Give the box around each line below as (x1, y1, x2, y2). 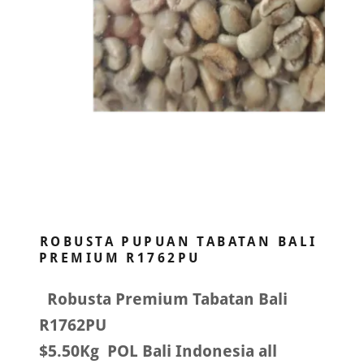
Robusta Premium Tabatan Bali (39, 289, 288, 310)
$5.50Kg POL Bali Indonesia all (39, 341, 277, 362)
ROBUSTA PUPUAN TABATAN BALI (40, 234, 318, 250)
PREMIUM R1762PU (39, 250, 201, 266)
